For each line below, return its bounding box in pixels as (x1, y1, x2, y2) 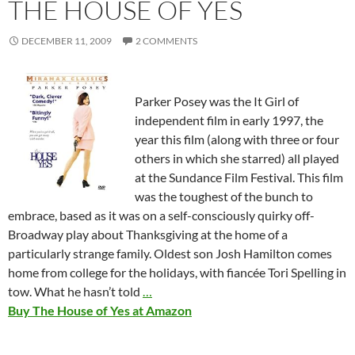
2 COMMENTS (136, 35, 197, 48)
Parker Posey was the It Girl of (135, 94, 299, 109)
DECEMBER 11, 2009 (21, 35, 112, 48)
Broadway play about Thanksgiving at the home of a (8, 227, 288, 242)
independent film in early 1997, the (135, 113, 323, 128)
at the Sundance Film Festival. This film (135, 170, 343, 185)
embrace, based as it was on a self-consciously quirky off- (8, 208, 315, 223)
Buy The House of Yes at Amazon (8, 303, 192, 319)
